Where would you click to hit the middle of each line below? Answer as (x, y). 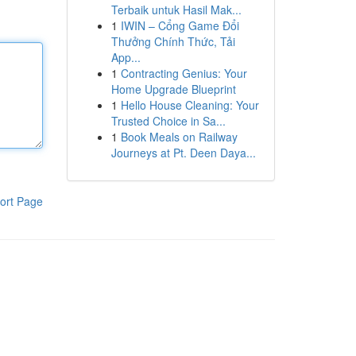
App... (126, 57)
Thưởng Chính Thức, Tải (173, 41)
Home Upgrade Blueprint (173, 89)
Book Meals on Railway (179, 137)
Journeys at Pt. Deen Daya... (183, 153)
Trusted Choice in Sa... (168, 121)
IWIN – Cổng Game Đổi (180, 25)
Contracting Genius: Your (184, 73)
